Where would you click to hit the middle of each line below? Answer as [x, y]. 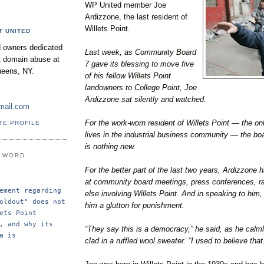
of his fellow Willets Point [128, 75]
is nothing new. [110, 146]
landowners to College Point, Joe [141, 87]
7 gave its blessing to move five [139, 64]
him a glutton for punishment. [135, 205]
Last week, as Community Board [141, 52]
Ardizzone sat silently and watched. [146, 99]
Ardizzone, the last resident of [136, 16]
